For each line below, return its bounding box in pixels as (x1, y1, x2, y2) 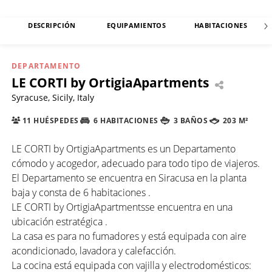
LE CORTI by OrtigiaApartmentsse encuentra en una (12, 200, 233, 214)
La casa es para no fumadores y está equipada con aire (12, 229, 246, 243)
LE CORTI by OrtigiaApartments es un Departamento (12, 141, 236, 155)
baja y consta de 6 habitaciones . (12, 185, 151, 199)
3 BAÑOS (171, 116, 208, 126)
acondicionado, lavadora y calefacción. (12, 243, 176, 257)
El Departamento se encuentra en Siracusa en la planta (12, 171, 246, 185)
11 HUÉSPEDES (20, 116, 79, 126)
